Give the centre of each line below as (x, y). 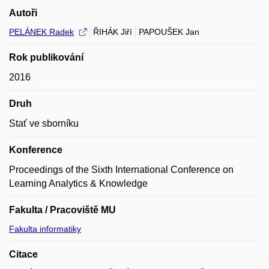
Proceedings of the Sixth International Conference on (121, 170)
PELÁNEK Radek (41, 32)
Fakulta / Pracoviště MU (62, 210)
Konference (36, 150)
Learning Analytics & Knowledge (78, 183)
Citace (23, 254)
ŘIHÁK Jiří (113, 32)
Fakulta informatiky (45, 229)
